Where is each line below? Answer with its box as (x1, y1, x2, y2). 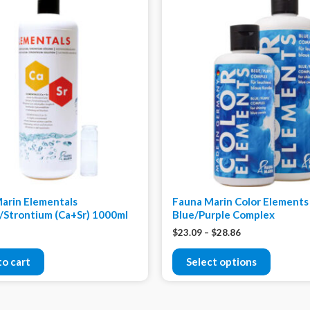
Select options (186, 255, 257, 268)
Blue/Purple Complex (172, 208, 275, 221)
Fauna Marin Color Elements (172, 195, 309, 208)
